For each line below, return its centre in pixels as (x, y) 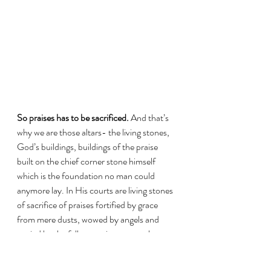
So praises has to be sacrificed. (73, 118)
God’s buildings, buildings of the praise (88, 147)
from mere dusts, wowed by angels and (89, 220)
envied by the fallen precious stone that (90, 234)
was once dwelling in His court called (84, 249)
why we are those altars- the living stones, (94, 132)
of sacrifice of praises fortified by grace (88, 205)
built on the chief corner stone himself (87, 162)
